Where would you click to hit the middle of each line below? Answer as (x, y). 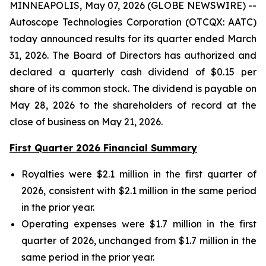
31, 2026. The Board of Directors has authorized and (133, 55)
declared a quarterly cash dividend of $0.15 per (133, 72)
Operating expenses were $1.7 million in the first (139, 224)
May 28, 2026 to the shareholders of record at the (133, 105)
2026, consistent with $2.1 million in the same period (139, 191)
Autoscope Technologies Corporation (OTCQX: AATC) (133, 22)
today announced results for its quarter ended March (133, 39)
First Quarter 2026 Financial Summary (103, 148)
